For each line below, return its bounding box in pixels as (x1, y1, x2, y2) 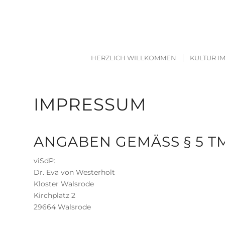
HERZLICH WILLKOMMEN (90, 54, 176, 62)
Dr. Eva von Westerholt (34, 167, 115, 177)
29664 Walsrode (34, 202, 91, 211)
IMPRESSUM (34, 94, 146, 115)
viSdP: (34, 156, 55, 165)
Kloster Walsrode (34, 179, 94, 188)
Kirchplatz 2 (34, 190, 75, 200)
